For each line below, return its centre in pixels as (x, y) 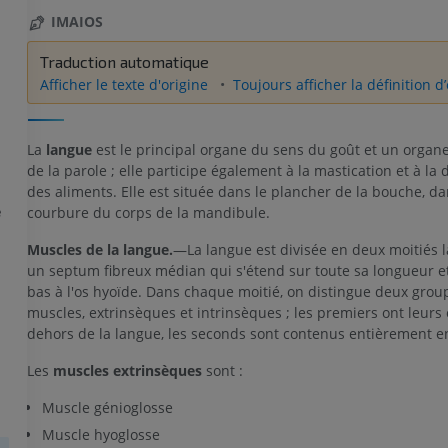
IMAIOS (76, 22)
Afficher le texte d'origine (125, 85)
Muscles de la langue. (99, 249)
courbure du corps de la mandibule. (148, 212)
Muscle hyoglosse (100, 434)
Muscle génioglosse (107, 407)
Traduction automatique (124, 62)
